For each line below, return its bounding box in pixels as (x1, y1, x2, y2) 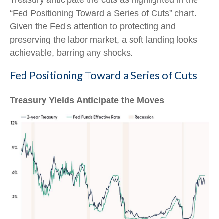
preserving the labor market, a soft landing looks (10, 35, 197, 45)
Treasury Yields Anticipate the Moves (10, 95, 164, 106)
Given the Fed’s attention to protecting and (10, 22, 175, 32)
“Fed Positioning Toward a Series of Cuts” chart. (10, 8, 197, 19)
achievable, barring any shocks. (10, 48, 133, 58)
